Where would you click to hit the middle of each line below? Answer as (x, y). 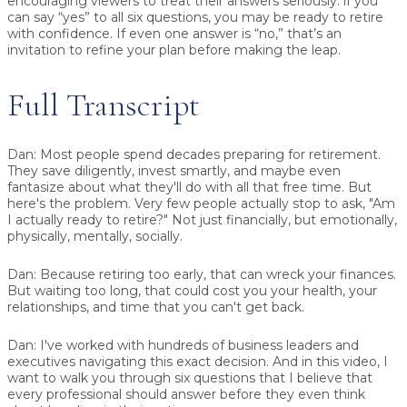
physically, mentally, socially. (95, 236)
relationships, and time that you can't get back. (156, 307)
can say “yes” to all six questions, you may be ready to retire (195, 18)
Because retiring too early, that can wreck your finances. (216, 274)
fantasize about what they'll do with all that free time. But (189, 187)
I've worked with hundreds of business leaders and (198, 345)
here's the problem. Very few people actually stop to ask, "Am (201, 203)
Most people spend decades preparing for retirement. (208, 154)
